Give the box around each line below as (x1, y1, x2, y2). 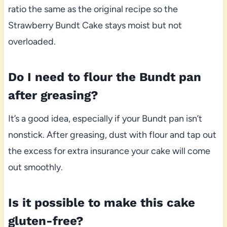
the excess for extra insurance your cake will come (8, 145, 210, 157)
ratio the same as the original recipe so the (8, 4, 178, 15)
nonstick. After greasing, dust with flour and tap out (8, 129, 216, 141)
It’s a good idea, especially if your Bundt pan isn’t (8, 113, 202, 125)
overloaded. (8, 36, 56, 48)
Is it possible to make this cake (8, 196, 195, 210)
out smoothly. (8, 162, 63, 173)
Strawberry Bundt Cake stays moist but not (8, 20, 182, 31)
